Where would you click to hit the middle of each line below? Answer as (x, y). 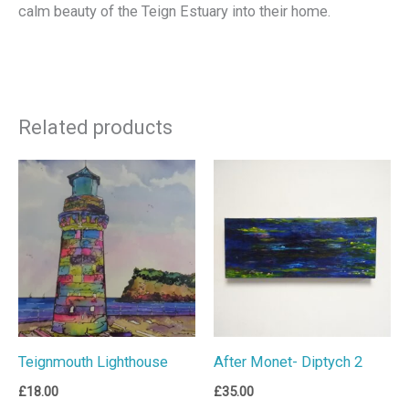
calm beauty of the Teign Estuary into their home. (174, 11)
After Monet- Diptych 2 (288, 362)
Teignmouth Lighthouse (93, 362)
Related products (95, 127)
